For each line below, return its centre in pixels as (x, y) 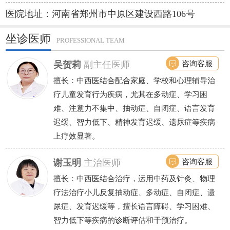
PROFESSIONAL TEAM (91, 41)
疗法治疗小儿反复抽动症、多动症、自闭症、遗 (134, 192)
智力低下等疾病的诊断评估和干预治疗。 (122, 220)
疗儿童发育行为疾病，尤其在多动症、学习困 (130, 94)
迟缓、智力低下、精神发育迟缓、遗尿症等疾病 (134, 122)
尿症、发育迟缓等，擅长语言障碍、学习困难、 (134, 206)
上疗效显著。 (76, 136)
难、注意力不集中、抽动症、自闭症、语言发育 (134, 108)
